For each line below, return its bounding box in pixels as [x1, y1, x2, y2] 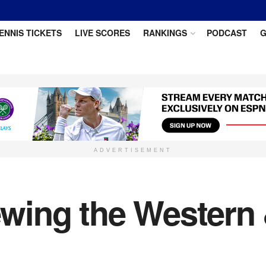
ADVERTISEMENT [94, 147, 172, 153]
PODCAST [206, 27, 247, 39]
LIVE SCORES [74, 27, 130, 39]
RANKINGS [142, 27, 187, 39]
